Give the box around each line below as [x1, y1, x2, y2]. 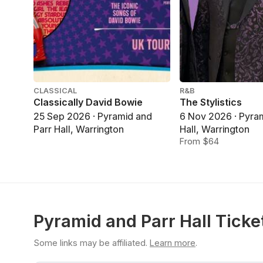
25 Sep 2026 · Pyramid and [33, 110, 152, 123]
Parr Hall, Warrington [33, 123, 124, 136]
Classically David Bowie [33, 96, 143, 108]
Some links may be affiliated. [33, 238, 147, 248]
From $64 [180, 136, 220, 147]
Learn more [150, 238, 195, 248]
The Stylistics [180, 96, 242, 108]
